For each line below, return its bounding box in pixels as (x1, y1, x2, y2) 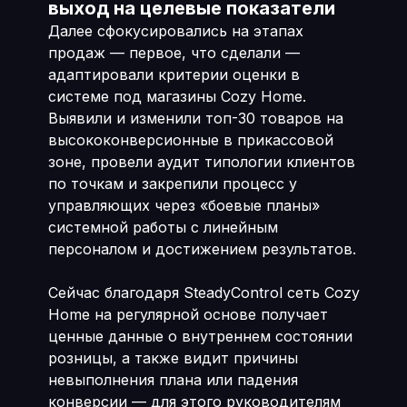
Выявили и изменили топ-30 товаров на (47, 109, 343, 127)
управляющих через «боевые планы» (47, 196, 320, 214)
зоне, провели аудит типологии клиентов (47, 153, 355, 171)
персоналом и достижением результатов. (47, 240, 356, 258)
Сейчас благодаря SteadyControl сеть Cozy (47, 283, 360, 302)
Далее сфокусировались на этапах (47, 22, 303, 40)
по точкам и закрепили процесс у (47, 174, 297, 193)
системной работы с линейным (47, 218, 278, 236)
